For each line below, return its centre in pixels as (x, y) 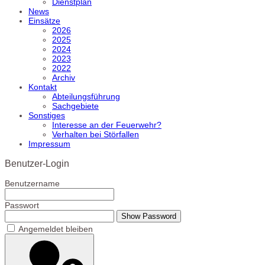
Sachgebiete (75, 106)
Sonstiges (47, 115)
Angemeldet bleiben (56, 229)
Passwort (22, 206)
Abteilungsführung (86, 96)
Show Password (149, 216)
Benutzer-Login (37, 163)
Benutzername (32, 184)
